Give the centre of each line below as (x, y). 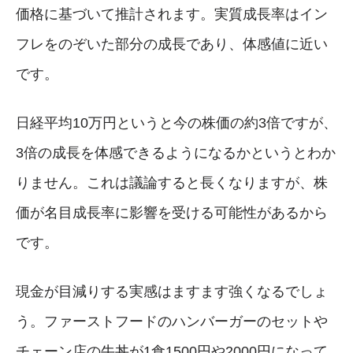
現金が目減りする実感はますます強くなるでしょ (172, 291)
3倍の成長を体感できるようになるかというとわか (176, 152)
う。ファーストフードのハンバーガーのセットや (172, 321)
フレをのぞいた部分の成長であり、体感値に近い (172, 44)
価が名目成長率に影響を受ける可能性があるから (172, 212)
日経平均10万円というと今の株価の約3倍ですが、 (176, 123)
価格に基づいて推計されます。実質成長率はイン (172, 14)
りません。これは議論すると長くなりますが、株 (172, 182)
